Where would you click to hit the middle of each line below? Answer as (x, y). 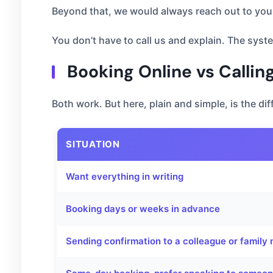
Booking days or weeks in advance (143, 209)
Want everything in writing (125, 176)
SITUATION (93, 144)
